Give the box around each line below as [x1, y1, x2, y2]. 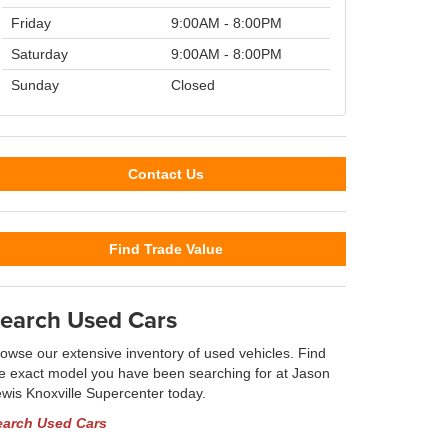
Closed [171, 77, 215, 93]
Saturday [7, 46, 68, 62]
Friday [7, 15, 51, 31]
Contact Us [128, 166, 204, 182]
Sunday [7, 77, 59, 93]
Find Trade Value [109, 241, 223, 257]
